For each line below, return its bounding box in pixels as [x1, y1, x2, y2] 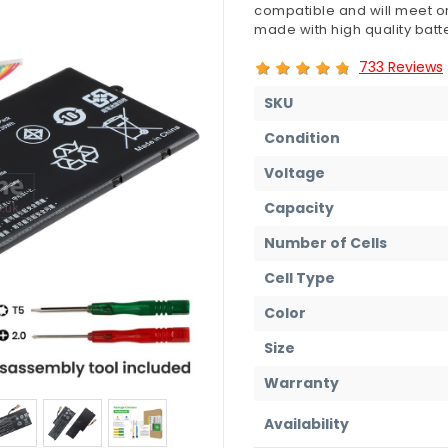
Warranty [264, 372, 339, 393]
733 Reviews [359, 56, 443, 77]
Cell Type [264, 267, 335, 288]
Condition [264, 127, 340, 148]
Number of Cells [264, 232, 387, 253]
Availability [264, 413, 349, 434]
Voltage [264, 162, 325, 183]
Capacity [264, 197, 334, 218]
